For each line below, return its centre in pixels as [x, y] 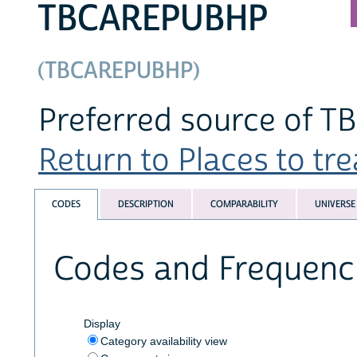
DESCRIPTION [145, 204]
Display [102, 323]
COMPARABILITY [244, 204]
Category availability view [163, 341]
